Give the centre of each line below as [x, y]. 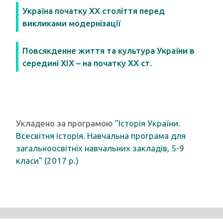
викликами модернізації [71, 23]
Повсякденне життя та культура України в [109, 51]
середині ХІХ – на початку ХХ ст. [87, 63]
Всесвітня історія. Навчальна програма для [101, 136]
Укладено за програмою [65, 123]
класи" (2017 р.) [47, 161]
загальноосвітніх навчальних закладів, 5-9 [100, 148]
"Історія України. [148, 123]
